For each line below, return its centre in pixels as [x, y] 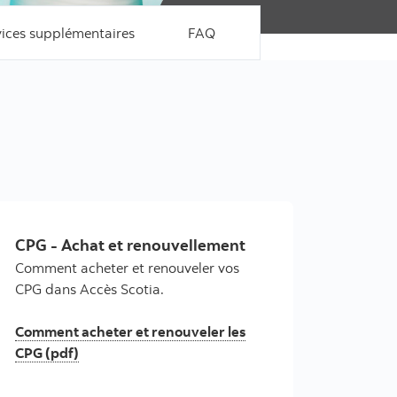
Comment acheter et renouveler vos [127, 268]
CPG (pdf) [47, 353]
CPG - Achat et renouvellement [130, 245]
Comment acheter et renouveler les [130, 331]
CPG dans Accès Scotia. [90, 289]
